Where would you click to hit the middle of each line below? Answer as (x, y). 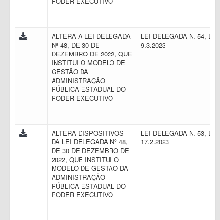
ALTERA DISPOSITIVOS (88, 133)
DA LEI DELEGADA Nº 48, (90, 142)
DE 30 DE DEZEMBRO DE (90, 151)
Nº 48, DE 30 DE (76, 45)
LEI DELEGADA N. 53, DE (179, 133)
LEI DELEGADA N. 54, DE (179, 36)
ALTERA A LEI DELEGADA (91, 36)
